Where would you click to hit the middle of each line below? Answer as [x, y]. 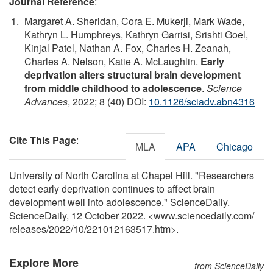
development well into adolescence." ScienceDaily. [119, 202]
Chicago [235, 146]
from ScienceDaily [229, 265]
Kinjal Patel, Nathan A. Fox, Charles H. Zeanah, [128, 48]
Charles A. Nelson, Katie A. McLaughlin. [112, 61]
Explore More [44, 262]
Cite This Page [43, 140]
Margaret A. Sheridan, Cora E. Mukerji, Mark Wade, [134, 21]
